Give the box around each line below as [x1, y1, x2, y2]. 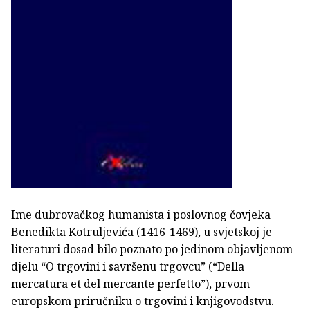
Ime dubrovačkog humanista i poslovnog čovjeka [11, 207, 271, 223]
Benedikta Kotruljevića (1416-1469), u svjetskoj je [11, 224, 272, 240]
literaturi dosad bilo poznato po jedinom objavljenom [11, 241, 293, 257]
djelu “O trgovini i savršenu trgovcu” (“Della [11, 259, 244, 275]
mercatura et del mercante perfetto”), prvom [11, 276, 250, 292]
